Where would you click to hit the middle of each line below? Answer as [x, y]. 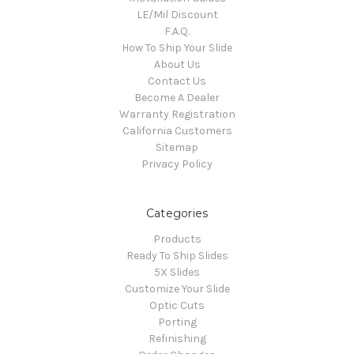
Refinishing [177, 338]
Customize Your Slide [177, 288]
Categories [177, 213]
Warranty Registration [177, 114]
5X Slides [177, 272]
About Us [177, 64]
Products [177, 239]
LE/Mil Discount [177, 14]
